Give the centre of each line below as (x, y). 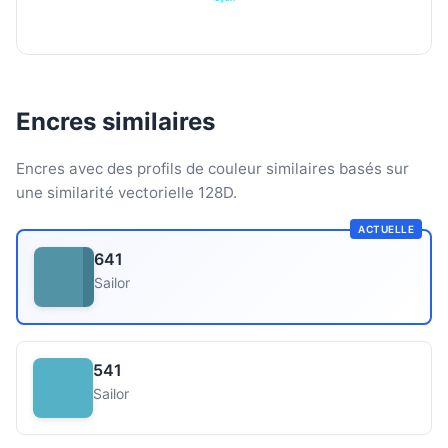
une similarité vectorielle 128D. (126, 192)
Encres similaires (115, 121)
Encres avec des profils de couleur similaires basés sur (212, 168)
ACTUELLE (386, 229)
